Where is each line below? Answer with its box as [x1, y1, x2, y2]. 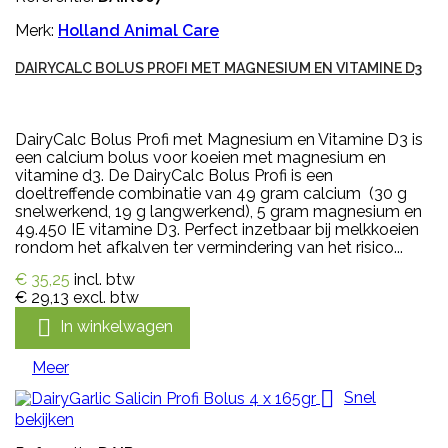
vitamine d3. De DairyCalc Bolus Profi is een [15, 166, 333, 186]
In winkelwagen [60, 317, 173, 337]
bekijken [15, 410, 74, 430]
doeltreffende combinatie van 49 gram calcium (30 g [15, 184, 407, 204]
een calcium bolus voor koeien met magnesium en [15, 148, 386, 168]
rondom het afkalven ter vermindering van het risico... [15, 238, 403, 258]
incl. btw [74, 270, 135, 290]
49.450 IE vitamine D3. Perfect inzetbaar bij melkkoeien [15, 220, 419, 240]
